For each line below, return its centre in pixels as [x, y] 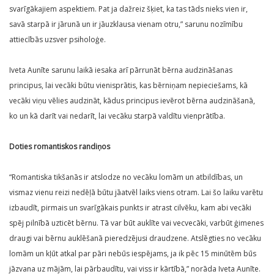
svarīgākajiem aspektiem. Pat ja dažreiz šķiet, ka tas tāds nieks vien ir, [128, 9]
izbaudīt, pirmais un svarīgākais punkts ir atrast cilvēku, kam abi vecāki [130, 208]
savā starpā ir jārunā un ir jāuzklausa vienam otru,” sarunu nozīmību [126, 24]
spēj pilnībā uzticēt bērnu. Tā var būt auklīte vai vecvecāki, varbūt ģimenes [136, 223]
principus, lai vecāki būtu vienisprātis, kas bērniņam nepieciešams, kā [128, 86]
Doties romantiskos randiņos [60, 147]
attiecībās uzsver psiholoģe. [57, 40]
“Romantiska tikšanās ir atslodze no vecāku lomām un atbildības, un [126, 177]
